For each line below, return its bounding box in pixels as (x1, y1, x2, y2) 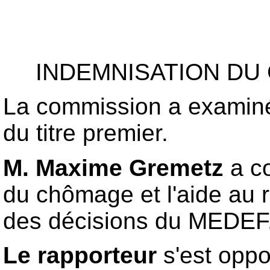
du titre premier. (3, 120, 168, 146)
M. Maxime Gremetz (3, 154, 224, 181)
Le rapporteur (3, 242, 157, 268)
